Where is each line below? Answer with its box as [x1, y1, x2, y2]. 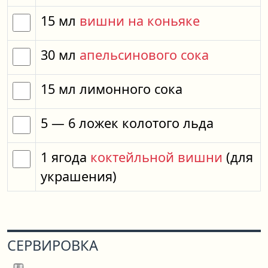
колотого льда [122, 114, 214, 132]
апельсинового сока [80, 46, 209, 63]
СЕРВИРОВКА [7, 236, 98, 255]
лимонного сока [80, 80, 182, 98]
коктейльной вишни [90, 148, 223, 166]
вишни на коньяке [80, 12, 200, 29]
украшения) [41, 167, 117, 185]
